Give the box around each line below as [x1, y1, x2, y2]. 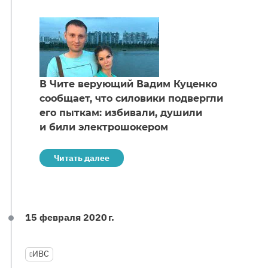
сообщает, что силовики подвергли [39, 93, 223, 104]
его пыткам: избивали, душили [39, 107, 202, 118]
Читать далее [54, 153, 109, 163]
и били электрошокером [39, 121, 168, 133]
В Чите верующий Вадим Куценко [39, 78, 217, 90]
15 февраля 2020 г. [25, 211, 114, 223]
